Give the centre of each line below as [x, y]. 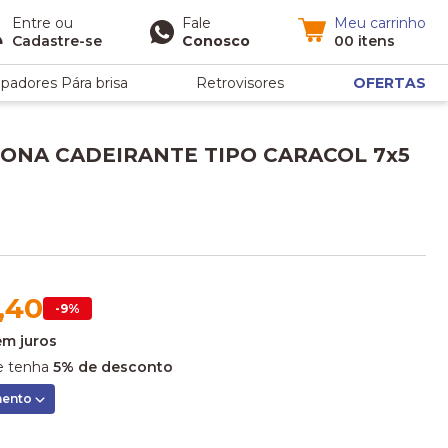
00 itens [364, 41]
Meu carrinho [380, 23]
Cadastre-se [57, 41]
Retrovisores [240, 83]
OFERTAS [389, 83]
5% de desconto [113, 367]
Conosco [216, 41]
